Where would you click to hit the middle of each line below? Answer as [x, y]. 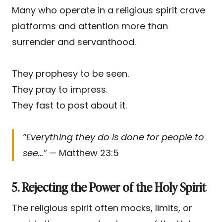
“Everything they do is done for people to [113, 137]
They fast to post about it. [69, 105]
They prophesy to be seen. [70, 73]
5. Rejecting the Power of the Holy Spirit [109, 186]
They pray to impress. [60, 89]
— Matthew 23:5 [83, 153]
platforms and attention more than [90, 26]
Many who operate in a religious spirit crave [109, 10]
